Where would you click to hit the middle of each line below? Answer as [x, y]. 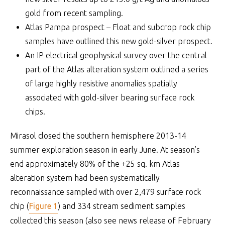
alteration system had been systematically [85, 178]
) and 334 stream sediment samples [122, 206]
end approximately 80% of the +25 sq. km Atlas [95, 164]
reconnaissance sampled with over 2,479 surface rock [105, 192]
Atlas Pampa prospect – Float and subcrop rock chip [118, 27]
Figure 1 [43, 206]
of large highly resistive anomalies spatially [101, 83]
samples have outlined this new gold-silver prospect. [119, 41]
